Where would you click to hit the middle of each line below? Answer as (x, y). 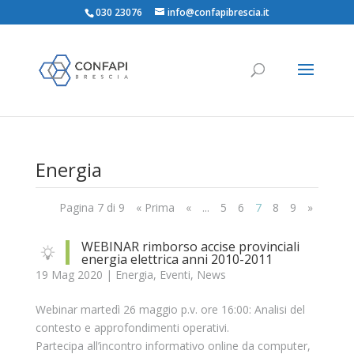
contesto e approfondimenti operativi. (132, 328)
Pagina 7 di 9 (92, 207)
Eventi (175, 275)
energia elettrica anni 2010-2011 (177, 259)
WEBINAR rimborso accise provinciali (190, 247)
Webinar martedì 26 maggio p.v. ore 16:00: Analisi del (170, 309)
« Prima (156, 207)
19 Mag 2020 (69, 275)
